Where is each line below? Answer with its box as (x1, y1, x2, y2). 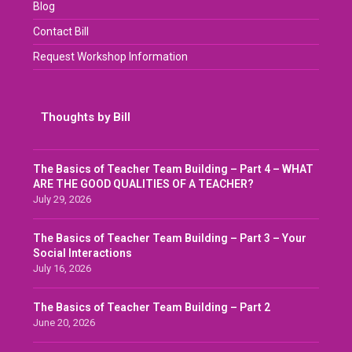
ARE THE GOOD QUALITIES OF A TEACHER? (33, 178, 255, 191)
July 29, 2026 (33, 193, 92, 206)
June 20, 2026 (33, 317, 96, 329)
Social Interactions (33, 247, 133, 260)
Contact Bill (33, 25, 90, 38)
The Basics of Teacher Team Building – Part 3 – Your (33, 232, 307, 245)
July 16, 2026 (33, 262, 92, 275)
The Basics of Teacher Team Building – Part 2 (33, 301, 271, 314)
